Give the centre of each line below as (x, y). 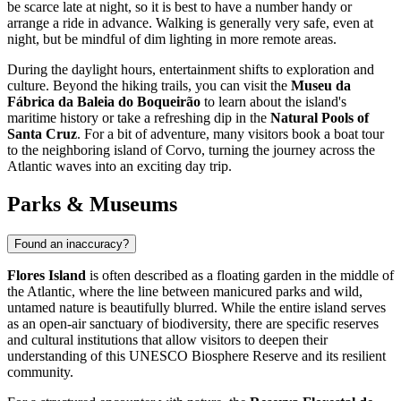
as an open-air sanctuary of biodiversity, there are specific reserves (193, 324)
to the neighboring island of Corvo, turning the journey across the (191, 150)
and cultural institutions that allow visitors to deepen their (167, 340)
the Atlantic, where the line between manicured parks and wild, (185, 292)
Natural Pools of (320, 118)
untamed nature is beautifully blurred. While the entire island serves (196, 308)
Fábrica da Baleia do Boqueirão (104, 102)
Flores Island (47, 276)
